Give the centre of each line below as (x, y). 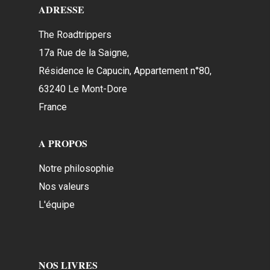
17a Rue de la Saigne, (84, 53)
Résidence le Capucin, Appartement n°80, (125, 71)
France (53, 107)
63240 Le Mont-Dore (83, 89)
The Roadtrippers (75, 35)
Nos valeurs (64, 187)
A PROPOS (63, 143)
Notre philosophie (76, 168)
